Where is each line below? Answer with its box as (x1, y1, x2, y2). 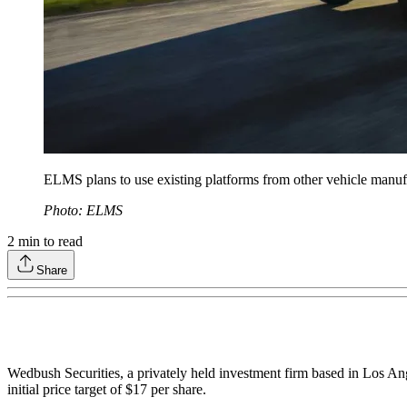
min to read (15, 233, 83, 249)
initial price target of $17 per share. (7, 381, 206, 397)
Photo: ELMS (44, 202, 123, 218)
